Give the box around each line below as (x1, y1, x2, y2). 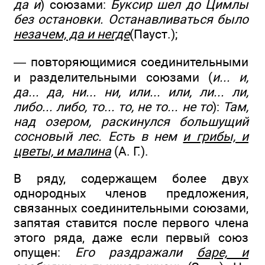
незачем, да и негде (14, 27, 130, 42)
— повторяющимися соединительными (14, 54, 248, 69)
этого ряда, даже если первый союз (14, 230, 248, 245)
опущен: (14, 245, 75, 260)
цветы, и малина (14, 143, 111, 159)
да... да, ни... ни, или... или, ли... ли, (14, 84, 248, 99)
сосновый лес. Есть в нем (14, 128, 183, 144)
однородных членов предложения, (14, 186, 248, 201)
